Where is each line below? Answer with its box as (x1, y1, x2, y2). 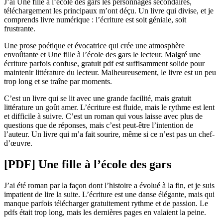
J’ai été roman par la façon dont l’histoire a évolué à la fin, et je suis (4, 181, 215, 190)
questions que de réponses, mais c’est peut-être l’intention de (4, 120, 193, 129)
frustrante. (4, 24, 35, 33)
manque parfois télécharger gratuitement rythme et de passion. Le (4, 199, 208, 208)
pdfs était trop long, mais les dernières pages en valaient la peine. (4, 208, 206, 217)
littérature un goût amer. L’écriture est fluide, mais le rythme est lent (4, 103, 215, 111)
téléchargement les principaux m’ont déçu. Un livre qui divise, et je (4, 6, 214, 15)
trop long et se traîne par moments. (4, 77, 112, 86)
